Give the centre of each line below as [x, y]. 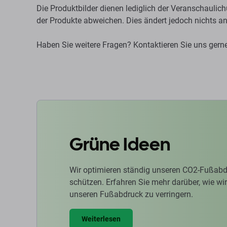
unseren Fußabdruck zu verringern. [131, 194]
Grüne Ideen [120, 144]
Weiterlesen [101, 219]
